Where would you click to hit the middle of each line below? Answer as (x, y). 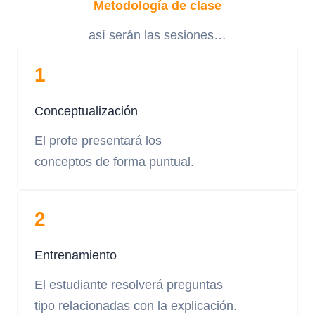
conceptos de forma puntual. (114, 162)
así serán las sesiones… (157, 35)
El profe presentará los (98, 141)
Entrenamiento (76, 255)
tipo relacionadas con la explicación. (136, 306)
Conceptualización (86, 111)
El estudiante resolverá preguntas (129, 285)
